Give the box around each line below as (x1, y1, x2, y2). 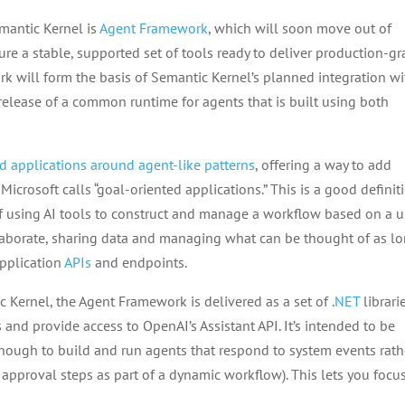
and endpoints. (91, 253, 188, 271)
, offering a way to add (255, 155, 392, 174)
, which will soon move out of (208, 19, 392, 37)
